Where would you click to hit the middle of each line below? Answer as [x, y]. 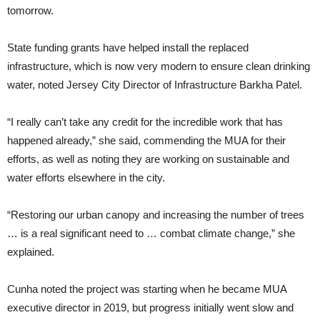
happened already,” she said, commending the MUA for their [146, 141]
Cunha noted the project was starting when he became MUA [147, 289]
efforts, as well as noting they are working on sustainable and [148, 159]
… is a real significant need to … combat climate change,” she [151, 234]
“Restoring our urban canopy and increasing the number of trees [156, 215]
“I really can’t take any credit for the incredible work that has [145, 122]
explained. [31, 252]
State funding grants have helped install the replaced [128, 48]
